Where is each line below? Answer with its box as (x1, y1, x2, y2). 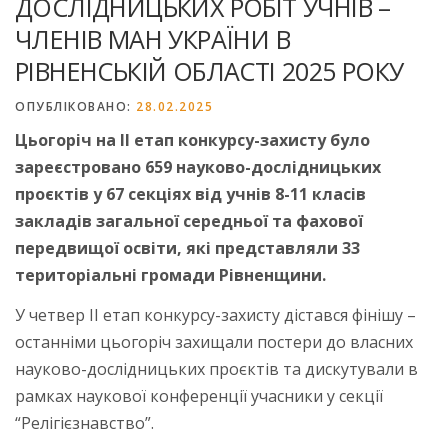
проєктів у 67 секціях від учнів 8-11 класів (15, 182, 366, 205)
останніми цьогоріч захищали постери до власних (15, 330, 413, 353)
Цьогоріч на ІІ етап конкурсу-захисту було (15, 128, 370, 151)
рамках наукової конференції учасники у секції (15, 384, 383, 407)
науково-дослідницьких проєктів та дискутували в (15, 357, 418, 380)
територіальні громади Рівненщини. (15, 263, 326, 286)
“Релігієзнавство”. (15, 411, 154, 434)
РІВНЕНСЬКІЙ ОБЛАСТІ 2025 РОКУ (15, 53, 404, 88)
